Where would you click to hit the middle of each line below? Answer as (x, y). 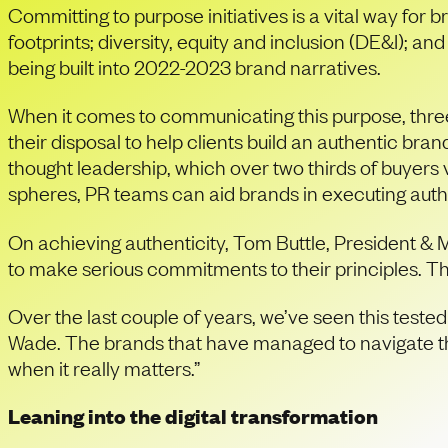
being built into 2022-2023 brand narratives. (194, 66)
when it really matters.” (104, 367)
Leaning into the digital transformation (193, 416)
